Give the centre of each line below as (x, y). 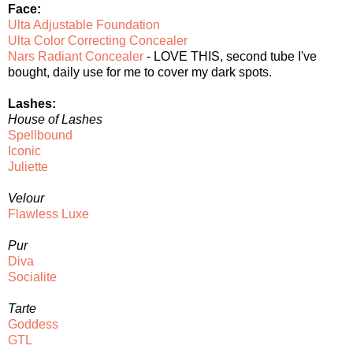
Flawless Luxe (48, 214)
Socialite (32, 277)
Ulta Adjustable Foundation (84, 24)
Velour (26, 198)
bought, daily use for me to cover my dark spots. (140, 72)
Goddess (33, 324)
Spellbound (40, 135)
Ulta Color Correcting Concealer (98, 40)
